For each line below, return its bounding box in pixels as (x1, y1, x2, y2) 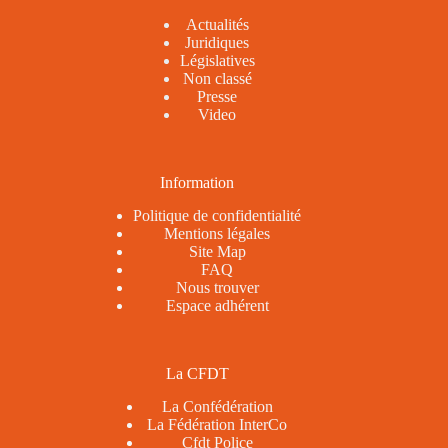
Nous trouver (175, 279, 259, 297)
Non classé (182, 70, 252, 88)
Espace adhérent (165, 297, 269, 315)
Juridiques (185, 34, 250, 52)
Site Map (188, 243, 246, 261)
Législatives (179, 52, 255, 70)
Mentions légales (164, 225, 271, 243)
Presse (197, 88, 238, 106)
